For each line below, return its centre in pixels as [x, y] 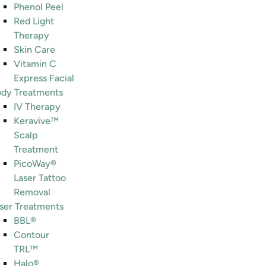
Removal [32, 192]
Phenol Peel [39, 7]
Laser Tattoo [40, 178]
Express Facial [44, 78]
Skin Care [34, 50]
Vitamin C [35, 64]
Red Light [34, 21]
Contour [31, 235]
